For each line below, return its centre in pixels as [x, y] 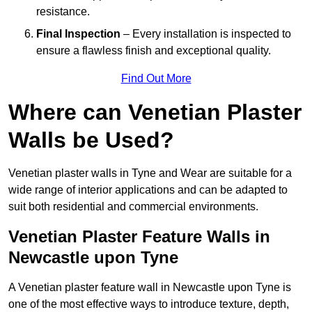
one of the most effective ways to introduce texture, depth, [149, 304]
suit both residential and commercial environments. [133, 207]
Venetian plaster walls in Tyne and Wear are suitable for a [150, 173]
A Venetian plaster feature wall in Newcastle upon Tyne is [150, 288]
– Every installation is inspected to [206, 34]
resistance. [63, 12]
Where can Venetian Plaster [155, 112]
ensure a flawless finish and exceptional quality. [154, 51]
